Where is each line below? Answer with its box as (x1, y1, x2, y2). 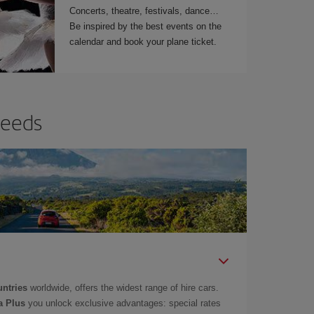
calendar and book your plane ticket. (69, 36, 217, 47)
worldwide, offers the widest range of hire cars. (27, 282, 219, 293)
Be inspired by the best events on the (69, 20, 222, 32)
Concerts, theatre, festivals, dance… (69, 5, 219, 16)
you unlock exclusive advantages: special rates (25, 297, 221, 308)
